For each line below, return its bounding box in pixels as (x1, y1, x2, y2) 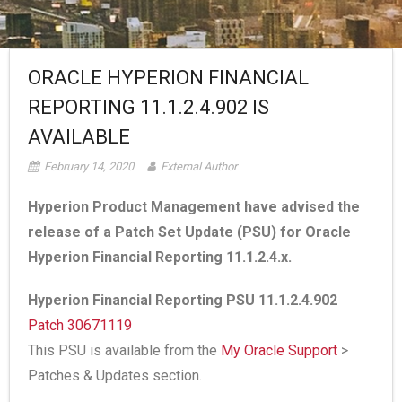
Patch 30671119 (28, 317, 132, 334)
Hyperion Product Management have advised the (28, 198, 360, 215)
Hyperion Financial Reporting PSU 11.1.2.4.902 (28, 292, 337, 309)
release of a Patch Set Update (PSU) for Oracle (28, 223, 351, 240)
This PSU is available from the (28, 342, 221, 359)
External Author (161, 160, 237, 173)
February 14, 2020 (44, 160, 134, 173)
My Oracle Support (221, 342, 337, 359)
